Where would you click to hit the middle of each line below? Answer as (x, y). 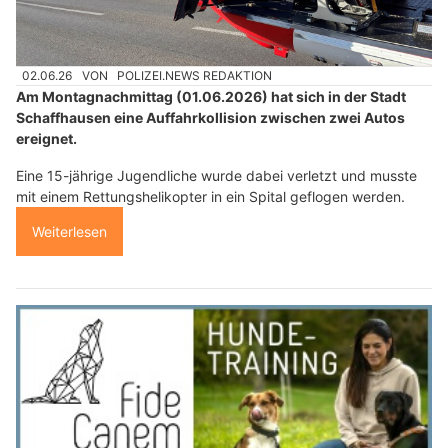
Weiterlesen (69, 232)
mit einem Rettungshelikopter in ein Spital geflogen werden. (210, 197)
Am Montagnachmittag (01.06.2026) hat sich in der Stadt (211, 97)
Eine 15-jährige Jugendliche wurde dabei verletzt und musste (216, 176)
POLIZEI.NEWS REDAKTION (195, 76)
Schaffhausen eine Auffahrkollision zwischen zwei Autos (210, 118)
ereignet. (46, 139)
